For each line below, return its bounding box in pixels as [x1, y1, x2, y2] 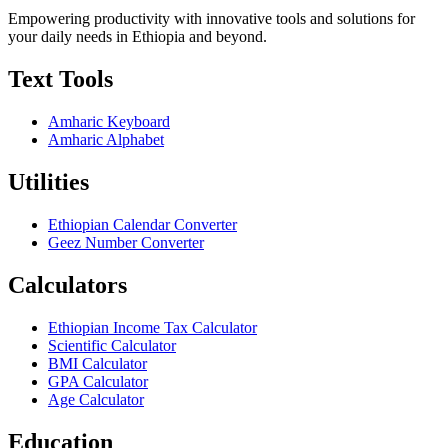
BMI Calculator [48, 354, 147, 372]
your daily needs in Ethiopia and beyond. [8, 28, 267, 46]
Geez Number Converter [48, 233, 204, 251]
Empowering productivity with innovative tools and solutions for [8, 10, 415, 28]
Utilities [8, 169, 89, 195]
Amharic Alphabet [48, 131, 164, 149]
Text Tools [8, 66, 113, 93]
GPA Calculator [48, 372, 148, 390]
